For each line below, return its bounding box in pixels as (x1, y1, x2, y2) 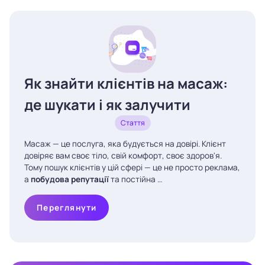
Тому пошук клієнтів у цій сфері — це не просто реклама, (24, 161, 240, 173)
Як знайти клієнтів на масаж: (24, 73, 228, 93)
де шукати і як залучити (24, 94, 190, 114)
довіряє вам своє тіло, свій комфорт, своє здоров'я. (24, 150, 222, 161)
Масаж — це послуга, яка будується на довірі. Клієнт (24, 138, 226, 149)
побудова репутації (31, 173, 109, 185)
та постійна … (109, 173, 163, 185)
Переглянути (37, 202, 97, 213)
